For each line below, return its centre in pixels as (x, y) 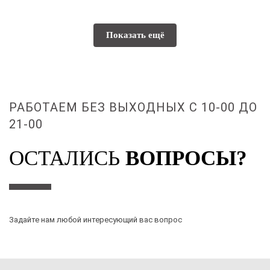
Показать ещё (135, 35)
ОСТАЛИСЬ (64, 159)
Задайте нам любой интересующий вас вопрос (96, 220)
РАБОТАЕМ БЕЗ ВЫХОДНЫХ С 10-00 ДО (133, 108)
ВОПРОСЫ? (186, 159)
